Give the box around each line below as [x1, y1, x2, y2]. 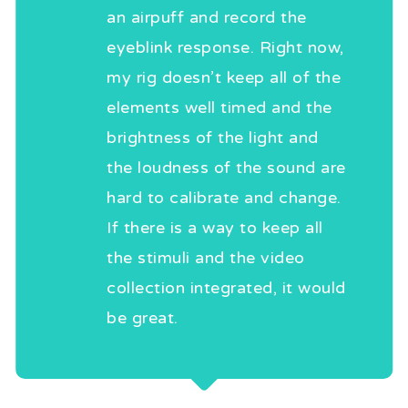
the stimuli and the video [107, 248, 305, 269]
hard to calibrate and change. [107, 188, 342, 209]
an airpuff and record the [107, 7, 307, 28]
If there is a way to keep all [107, 218, 323, 239]
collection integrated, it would [107, 278, 346, 299]
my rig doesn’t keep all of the [107, 67, 342, 88]
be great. [107, 308, 178, 329]
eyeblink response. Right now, [107, 37, 344, 58]
